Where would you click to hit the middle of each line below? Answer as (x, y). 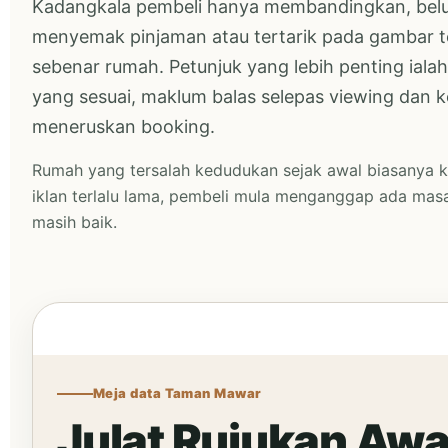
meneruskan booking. (123, 126)
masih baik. (74, 222)
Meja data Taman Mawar (177, 393)
